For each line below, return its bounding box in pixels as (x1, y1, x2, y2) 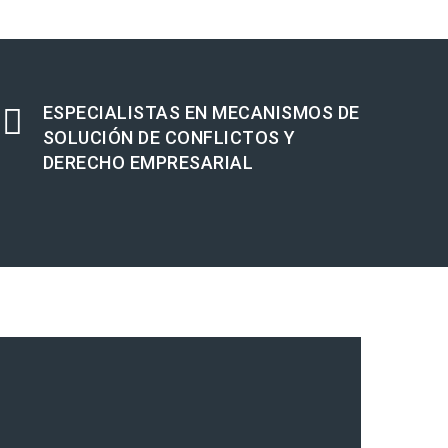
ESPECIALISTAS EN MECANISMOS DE (42, 102, 360, 124)
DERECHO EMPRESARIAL (42, 152, 254, 174)
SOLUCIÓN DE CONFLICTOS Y (42, 127, 296, 149)
